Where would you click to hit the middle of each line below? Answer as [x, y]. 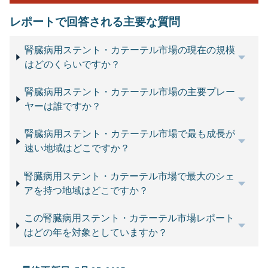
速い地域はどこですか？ [77, 148]
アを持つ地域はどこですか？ [86, 190]
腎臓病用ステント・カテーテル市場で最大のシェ [130, 176]
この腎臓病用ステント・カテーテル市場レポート [129, 218]
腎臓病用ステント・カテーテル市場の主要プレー [130, 92]
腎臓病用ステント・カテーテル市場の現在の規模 [130, 50]
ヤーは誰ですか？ [63, 106]
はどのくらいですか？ [72, 64]
